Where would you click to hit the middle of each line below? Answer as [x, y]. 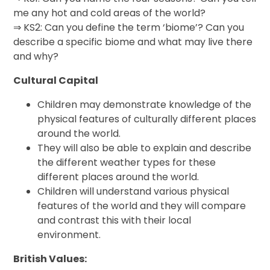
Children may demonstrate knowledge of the [145, 105]
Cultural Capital [57, 81]
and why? [36, 57]
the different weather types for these [127, 163]
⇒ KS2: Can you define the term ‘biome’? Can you [129, 28]
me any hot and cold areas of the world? [110, 13]
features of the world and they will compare [142, 206]
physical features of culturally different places [147, 119]
